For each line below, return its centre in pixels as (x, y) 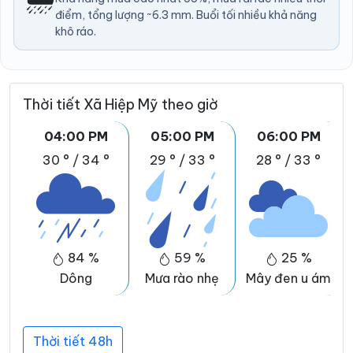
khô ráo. (76, 32)
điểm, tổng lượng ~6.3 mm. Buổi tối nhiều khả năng (186, 15)
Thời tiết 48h (73, 342)
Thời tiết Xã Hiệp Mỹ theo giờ (121, 105)
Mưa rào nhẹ (182, 279)
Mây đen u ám (288, 279)
